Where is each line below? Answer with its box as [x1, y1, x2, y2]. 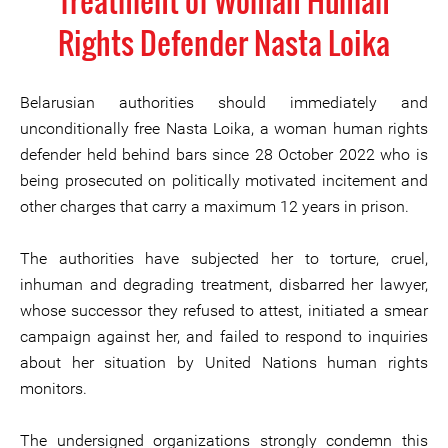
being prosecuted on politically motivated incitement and [20, 171, 428, 190]
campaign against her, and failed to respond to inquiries [20, 327, 428, 346]
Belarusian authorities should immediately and [20, 93, 428, 112]
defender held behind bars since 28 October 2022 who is [20, 145, 428, 164]
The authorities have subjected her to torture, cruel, [20, 249, 428, 268]
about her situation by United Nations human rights [20, 353, 428, 372]
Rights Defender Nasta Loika [58, 20, 390, 65]
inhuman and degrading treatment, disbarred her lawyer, [20, 275, 428, 294]
